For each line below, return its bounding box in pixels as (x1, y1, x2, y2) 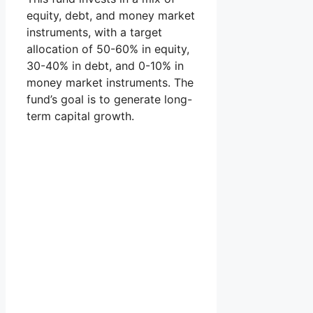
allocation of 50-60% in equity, (27, 41, 189, 56)
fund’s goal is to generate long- (27, 92, 192, 106)
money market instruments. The (27, 75, 194, 89)
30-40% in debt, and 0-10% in (27, 58, 184, 73)
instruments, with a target (27, 24, 162, 39)
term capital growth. (27, 108, 134, 123)
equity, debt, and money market (27, 8, 195, 22)
